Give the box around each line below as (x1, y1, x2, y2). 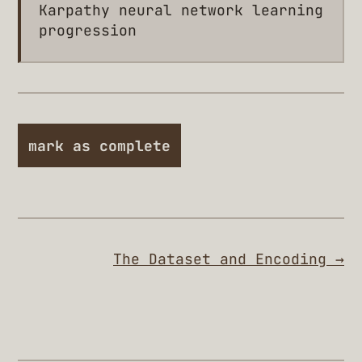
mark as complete (28, 136, 170, 155)
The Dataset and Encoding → (113, 250, 344, 269)
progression (39, 21, 137, 40)
